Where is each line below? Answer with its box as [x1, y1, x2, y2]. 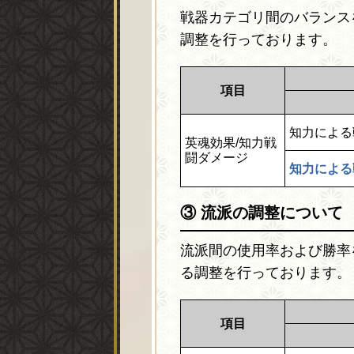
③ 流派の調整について [180, 204, 343, 222]
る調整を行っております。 [180, 265, 351, 281]
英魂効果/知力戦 [185, 136, 277, 150]
